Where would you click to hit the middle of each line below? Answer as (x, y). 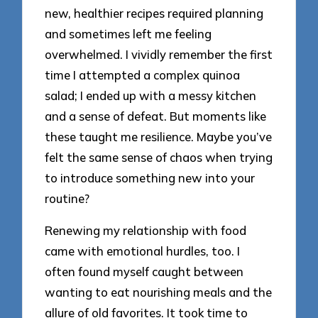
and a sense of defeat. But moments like (156, 116)
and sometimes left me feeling (128, 34)
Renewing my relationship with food (146, 230)
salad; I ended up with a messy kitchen (151, 96)
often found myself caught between (144, 271)
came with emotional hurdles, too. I (143, 251)
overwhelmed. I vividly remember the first (159, 55)
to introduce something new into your (150, 178)
